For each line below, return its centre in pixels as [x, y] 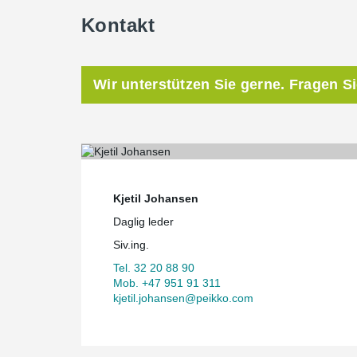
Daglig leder [143, 221]
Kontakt [118, 25]
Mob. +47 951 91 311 [167, 282]
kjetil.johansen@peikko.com [183, 298]
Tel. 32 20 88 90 [154, 267]
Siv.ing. [131, 244]
